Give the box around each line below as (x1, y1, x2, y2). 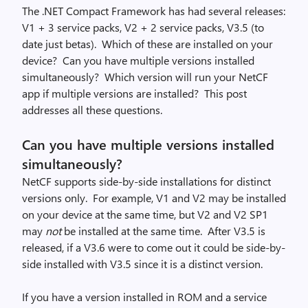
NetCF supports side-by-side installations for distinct (22, 174, 271, 188)
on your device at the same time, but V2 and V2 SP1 (22, 207, 268, 221)
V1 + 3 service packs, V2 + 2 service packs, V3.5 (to (22, 20, 264, 34)
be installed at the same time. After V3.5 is (61, 223, 265, 238)
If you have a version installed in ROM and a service (22, 289, 267, 304)
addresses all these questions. (22, 102, 162, 117)
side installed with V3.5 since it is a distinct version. (22, 256, 263, 271)
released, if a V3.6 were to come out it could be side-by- (22, 240, 285, 254)
